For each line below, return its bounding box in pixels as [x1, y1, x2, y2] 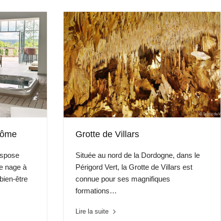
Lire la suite [75, 208, 109, 215]
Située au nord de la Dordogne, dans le [75, 151, 200, 159]
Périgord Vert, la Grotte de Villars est [75, 163, 193, 171]
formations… [75, 186, 117, 195]
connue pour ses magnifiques [75, 175, 171, 183]
